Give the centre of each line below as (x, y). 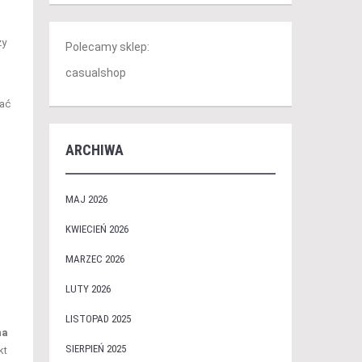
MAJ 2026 (86, 199)
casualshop (95, 73)
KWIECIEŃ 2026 (97, 229)
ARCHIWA (94, 150)
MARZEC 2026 (95, 259)
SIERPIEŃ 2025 (95, 349)
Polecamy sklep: (107, 47)
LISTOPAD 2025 (98, 319)
